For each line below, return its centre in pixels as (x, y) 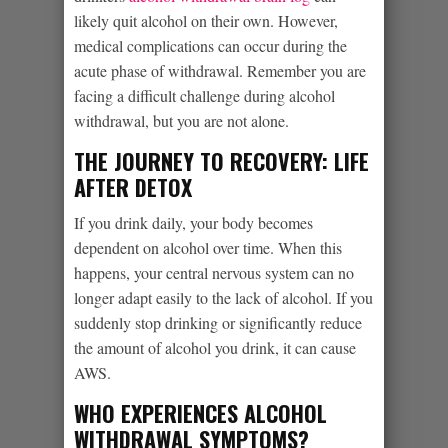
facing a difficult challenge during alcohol (204, 95)
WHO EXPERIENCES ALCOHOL (200, 412)
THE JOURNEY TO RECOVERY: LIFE (221, 160)
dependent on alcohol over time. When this (208, 247)
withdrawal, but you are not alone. (181, 120)
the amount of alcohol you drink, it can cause (215, 347)
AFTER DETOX (133, 186)
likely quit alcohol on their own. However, (206, 20)
